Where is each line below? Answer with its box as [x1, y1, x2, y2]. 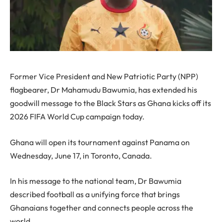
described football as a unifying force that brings [10, 189, 180, 200]
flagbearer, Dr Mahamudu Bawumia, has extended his [10, 85, 197, 95]
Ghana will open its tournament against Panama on [10, 137, 190, 147]
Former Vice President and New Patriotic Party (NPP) [10, 71, 198, 81]
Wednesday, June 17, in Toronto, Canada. [10, 150, 152, 161]
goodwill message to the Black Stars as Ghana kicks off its [10, 98, 211, 108]
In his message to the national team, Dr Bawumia [10, 176, 181, 186]
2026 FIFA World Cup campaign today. [10, 111, 145, 121]
